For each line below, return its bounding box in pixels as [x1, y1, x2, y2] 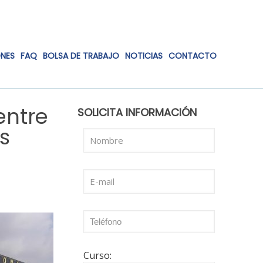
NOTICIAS [125, 50, 163, 62]
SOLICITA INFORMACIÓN [77, 105, 197, 120]
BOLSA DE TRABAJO [43, 50, 119, 62]
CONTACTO [168, 50, 217, 62]
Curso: [83, 249, 112, 262]
